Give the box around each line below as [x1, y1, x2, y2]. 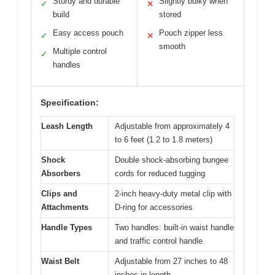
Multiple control [53, 47, 107, 56]
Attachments [41, 203, 88, 212]
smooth [159, 42, 185, 52]
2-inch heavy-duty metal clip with [115, 189, 231, 199]
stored [159, 10, 181, 20]
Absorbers [41, 169, 80, 179]
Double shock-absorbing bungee [115, 155, 228, 165]
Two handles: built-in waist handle [115, 223, 234, 233]
